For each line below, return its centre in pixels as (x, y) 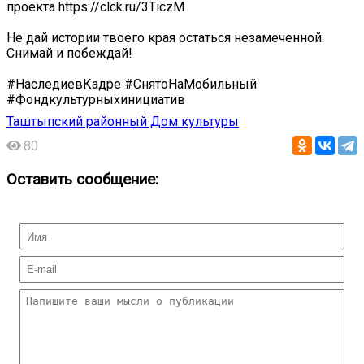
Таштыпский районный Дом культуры (123, 122)
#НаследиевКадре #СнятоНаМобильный (132, 84)
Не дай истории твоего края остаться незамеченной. (165, 38)
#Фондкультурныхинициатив (96, 100)
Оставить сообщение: (82, 180)
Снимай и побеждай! (69, 54)
